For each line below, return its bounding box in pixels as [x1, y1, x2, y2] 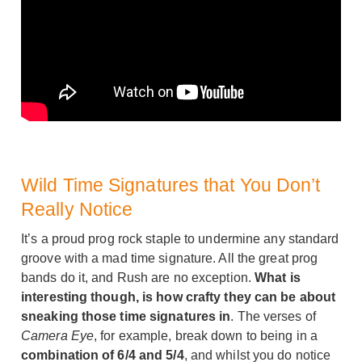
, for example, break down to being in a [94, 328, 318, 343]
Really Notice [21, 198, 133, 220]
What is [255, 270, 301, 284]
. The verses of [230, 309, 316, 323]
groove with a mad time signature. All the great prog [21, 250, 318, 265]
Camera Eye [21, 328, 94, 343]
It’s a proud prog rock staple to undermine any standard [21, 231, 339, 246]
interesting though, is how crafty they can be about [21, 289, 336, 304]
